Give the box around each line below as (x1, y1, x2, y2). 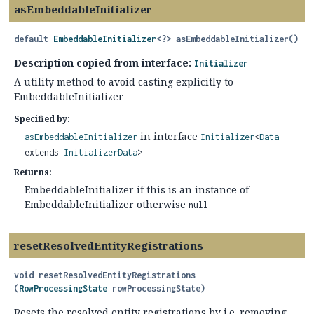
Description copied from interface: (14, 56, 194, 69)
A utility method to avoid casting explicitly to (14, 75, 233, 88)
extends (25, 147, 64, 158)
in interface (137, 130, 200, 143)
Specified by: (14, 113, 70, 125)
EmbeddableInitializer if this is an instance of (25, 183, 249, 196)
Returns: (14, 166, 52, 178)
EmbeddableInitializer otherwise (25, 198, 189, 211)
